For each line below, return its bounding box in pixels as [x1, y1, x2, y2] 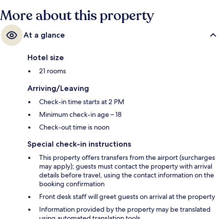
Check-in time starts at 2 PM [39, 97, 124, 107]
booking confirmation [39, 179, 105, 189]
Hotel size [27, 53, 64, 63]
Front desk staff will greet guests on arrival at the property [39, 192, 215, 201]
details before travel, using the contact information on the [39, 171, 214, 180]
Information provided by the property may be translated [39, 205, 211, 214]
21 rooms [39, 66, 66, 76]
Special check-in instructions [27, 139, 131, 149]
